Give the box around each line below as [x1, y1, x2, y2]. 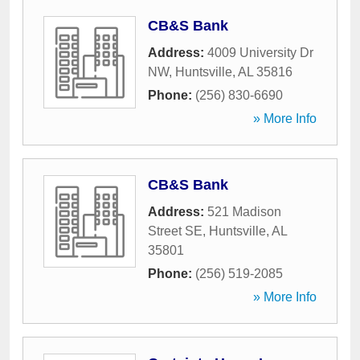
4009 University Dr [207, 46, 313, 59]
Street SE [148, 224, 202, 238]
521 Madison [207, 205, 281, 219]
